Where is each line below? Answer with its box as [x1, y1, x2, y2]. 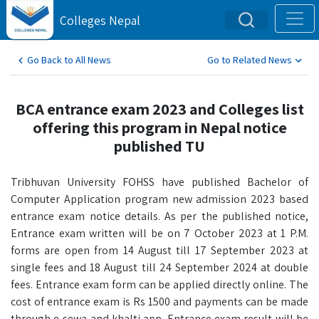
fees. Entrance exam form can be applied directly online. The [11, 277, 308, 292]
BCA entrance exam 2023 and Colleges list [15, 98, 304, 119]
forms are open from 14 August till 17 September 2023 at [11, 243, 308, 258]
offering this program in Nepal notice [32, 117, 287, 137]
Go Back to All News [27, 53, 111, 66]
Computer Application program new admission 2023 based [11, 192, 308, 206]
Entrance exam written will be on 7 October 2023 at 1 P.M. [11, 226, 308, 241]
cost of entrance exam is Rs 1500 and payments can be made [11, 294, 308, 309]
